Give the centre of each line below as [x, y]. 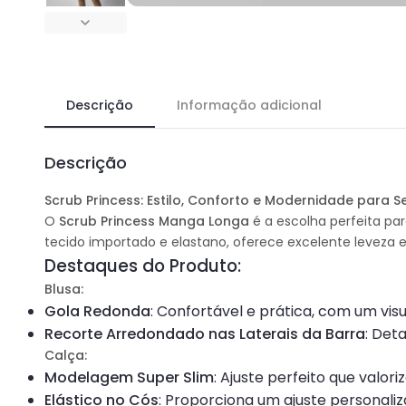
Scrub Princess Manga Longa [155, 221]
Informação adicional [250, 105]
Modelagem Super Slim [130, 377]
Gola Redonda [98, 311]
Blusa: [64, 289]
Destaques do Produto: [143, 266]
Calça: [66, 355]
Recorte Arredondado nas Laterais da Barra [205, 333]
